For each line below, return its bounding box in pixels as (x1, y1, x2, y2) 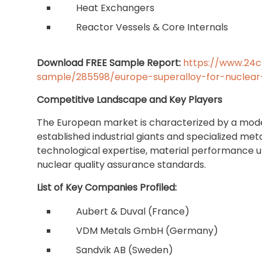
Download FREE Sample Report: (37, 56, 181, 70)
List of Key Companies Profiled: (37, 181, 177, 194)
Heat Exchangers (76, 1, 154, 15)
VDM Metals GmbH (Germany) (76, 224, 218, 237)
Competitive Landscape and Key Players (37, 93, 222, 106)
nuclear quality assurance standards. (37, 158, 206, 171)
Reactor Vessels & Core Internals (76, 20, 228, 34)
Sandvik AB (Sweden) (76, 243, 173, 257)
